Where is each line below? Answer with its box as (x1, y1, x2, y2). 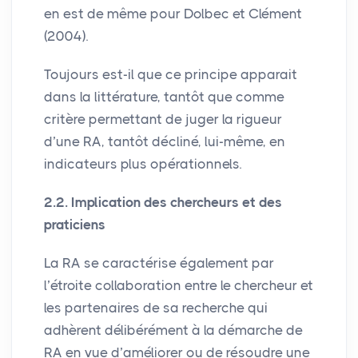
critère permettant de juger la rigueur (44, 110, 282, 127)
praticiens (44, 216, 105, 233)
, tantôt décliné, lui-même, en (101, 133, 285, 149)
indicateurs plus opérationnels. (44, 155, 241, 172)
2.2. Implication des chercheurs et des (44, 193, 282, 210)
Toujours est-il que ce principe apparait (44, 66, 297, 82)
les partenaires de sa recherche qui (44, 299, 268, 316)
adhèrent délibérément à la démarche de (44, 321, 303, 338)
